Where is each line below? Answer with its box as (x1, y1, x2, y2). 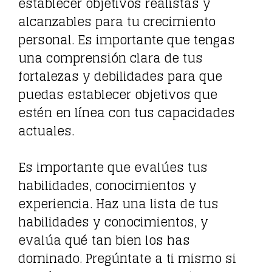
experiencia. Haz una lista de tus (18, 192, 219, 215)
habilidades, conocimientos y (18, 174, 197, 197)
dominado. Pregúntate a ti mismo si (18, 247, 236, 270)
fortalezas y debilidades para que (18, 65, 222, 87)
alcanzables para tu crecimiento (18, 10, 216, 33)
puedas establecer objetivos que (18, 83, 217, 106)
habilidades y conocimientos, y (18, 211, 208, 233)
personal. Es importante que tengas (18, 29, 235, 51)
